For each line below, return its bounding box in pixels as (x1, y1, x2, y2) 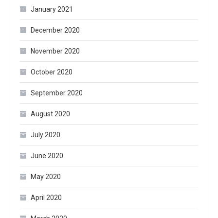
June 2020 (31, 152, 63, 160)
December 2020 (31, 26, 80, 34)
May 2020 (31, 173, 61, 181)
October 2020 (31, 68, 73, 76)
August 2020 (31, 110, 70, 118)
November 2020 (31, 47, 80, 55)
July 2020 (31, 131, 60, 139)
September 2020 (31, 89, 83, 97)
